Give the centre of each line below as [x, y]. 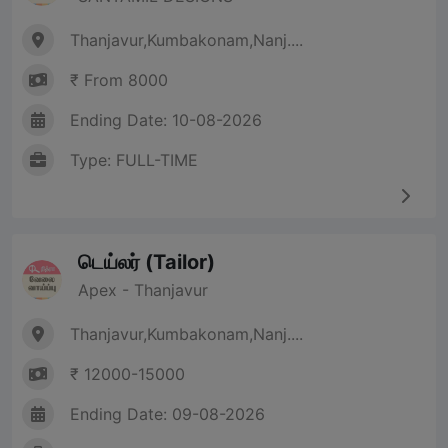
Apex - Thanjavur [143, 290]
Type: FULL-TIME [134, 160]
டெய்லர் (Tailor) [146, 262]
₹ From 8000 [119, 80]
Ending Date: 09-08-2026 [167, 414]
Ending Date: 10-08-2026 [166, 120]
